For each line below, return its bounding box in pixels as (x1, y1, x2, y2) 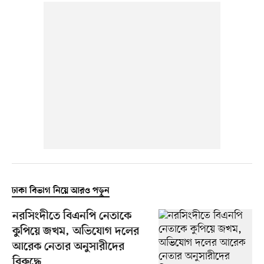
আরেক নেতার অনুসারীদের (12, 240, 124, 255)
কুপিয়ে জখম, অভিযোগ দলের (12, 225, 139, 239)
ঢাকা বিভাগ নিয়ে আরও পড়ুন (11, 186, 110, 197)
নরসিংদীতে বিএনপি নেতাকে (12, 210, 131, 224)
